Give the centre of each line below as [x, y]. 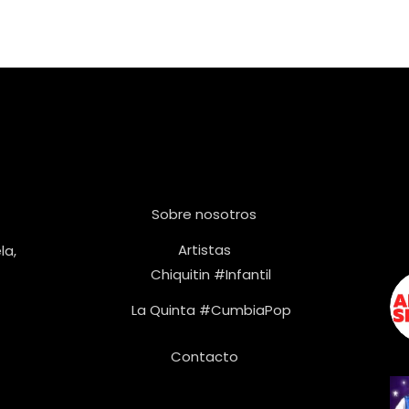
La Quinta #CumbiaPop [211, 310]
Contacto [204, 357]
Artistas [204, 250]
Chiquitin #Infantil [211, 274]
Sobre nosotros [204, 214]
